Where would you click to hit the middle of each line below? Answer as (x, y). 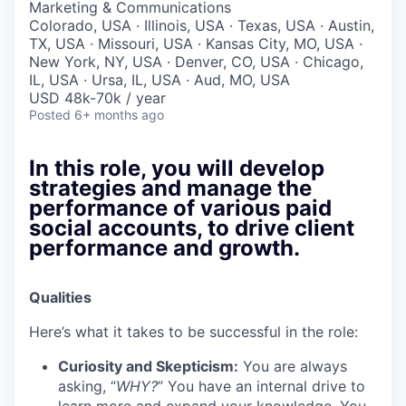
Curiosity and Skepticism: (148, 366)
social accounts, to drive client (192, 228)
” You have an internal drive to (261, 386)
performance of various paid (180, 208)
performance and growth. (164, 248)
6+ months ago (119, 115)
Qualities (60, 297)
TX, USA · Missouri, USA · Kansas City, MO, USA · (196, 43)
